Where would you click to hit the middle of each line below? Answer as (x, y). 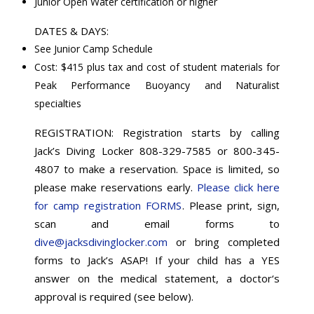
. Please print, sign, (231, 205)
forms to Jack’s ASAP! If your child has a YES (157, 260)
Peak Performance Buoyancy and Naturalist (157, 85)
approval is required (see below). (114, 296)
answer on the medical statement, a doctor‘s (157, 278)
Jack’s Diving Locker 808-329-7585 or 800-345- (157, 150)
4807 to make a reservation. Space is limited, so (157, 169)
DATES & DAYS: (71, 30)
